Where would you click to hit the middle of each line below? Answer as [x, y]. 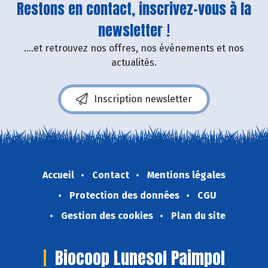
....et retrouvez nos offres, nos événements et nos [134, 48]
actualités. [134, 62]
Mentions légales [186, 175]
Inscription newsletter [143, 99]
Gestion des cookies [107, 215]
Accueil [58, 175]
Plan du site [198, 215]
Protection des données [124, 195]
